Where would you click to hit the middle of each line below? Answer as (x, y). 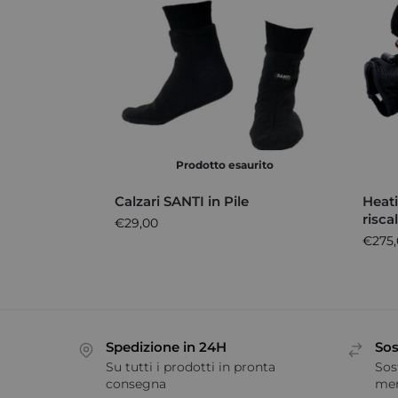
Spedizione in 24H (166, 347)
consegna (136, 383)
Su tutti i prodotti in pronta (191, 366)
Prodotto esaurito (225, 165)
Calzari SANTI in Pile (181, 202)
